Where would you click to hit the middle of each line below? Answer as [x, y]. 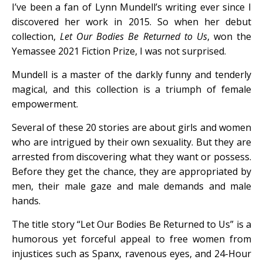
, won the [229, 36]
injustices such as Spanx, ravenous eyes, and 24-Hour [131, 254]
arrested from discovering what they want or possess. [131, 157]
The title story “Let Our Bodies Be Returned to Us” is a [131, 224]
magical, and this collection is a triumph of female [131, 89]
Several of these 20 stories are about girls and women [131, 127]
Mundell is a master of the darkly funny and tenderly [131, 75]
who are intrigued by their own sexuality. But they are [131, 142]
